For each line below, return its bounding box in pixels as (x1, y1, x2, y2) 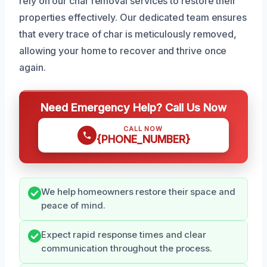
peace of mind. (41, 200, 105, 211)
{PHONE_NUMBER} (96, 132, 190, 145)
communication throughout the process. (41, 243, 213, 254)
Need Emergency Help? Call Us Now (41, 100, 226, 114)
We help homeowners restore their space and (41, 186, 235, 197)
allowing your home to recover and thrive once (19, 44, 227, 57)
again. (19, 61, 46, 73)
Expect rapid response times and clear (41, 229, 207, 240)
